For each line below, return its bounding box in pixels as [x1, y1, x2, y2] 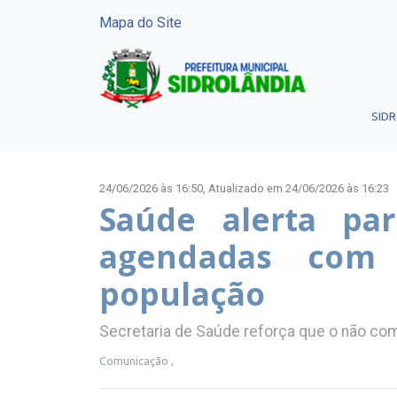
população [99, 272, 265, 315]
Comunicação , [99, 354, 174, 367]
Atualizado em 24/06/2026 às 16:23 [208, 182, 389, 195]
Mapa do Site [99, 14, 182, 31]
